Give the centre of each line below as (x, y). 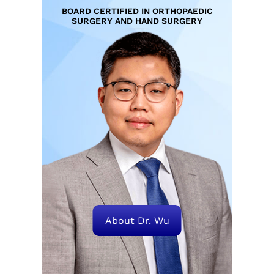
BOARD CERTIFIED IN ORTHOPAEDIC (137, 11)
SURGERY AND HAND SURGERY (137, 21)
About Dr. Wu (137, 220)
